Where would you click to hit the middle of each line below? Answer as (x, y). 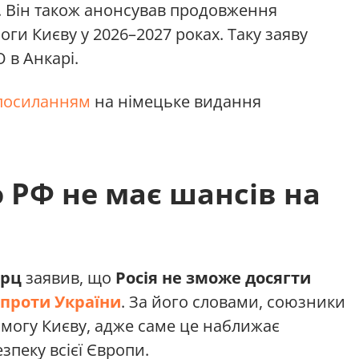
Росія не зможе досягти (213, 278)
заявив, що (69, 278)
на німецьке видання (176, 102)
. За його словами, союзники (233, 302)
